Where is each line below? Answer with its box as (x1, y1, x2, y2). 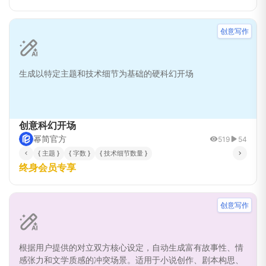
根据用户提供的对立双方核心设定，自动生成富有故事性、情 (19, 242, 243, 252)
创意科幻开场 (19, 119, 76, 131)
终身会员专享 (19, 161, 76, 173)
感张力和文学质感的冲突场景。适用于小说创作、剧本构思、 (19, 255, 243, 265)
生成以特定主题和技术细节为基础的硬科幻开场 (19, 68, 194, 78)
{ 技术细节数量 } (100, 148, 147, 157)
